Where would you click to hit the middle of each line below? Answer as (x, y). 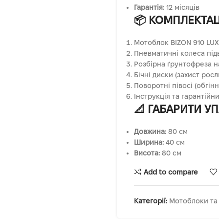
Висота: (147, 153)
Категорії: (151, 201)
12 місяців (182, 7)
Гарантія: (149, 7)
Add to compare (171, 172)
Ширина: (149, 142)
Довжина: (150, 131)
